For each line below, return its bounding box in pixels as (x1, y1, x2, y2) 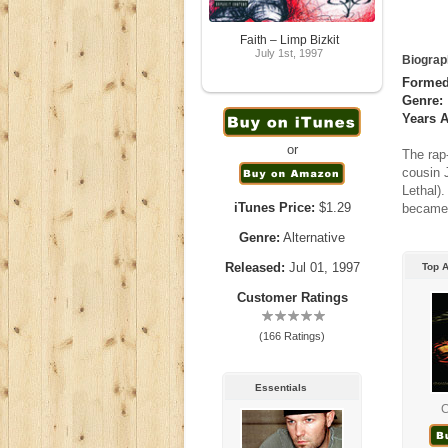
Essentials (255, 382, 307, 393)
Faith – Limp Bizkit (239, 33, 339, 47)
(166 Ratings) (259, 330, 325, 342)
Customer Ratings (236, 290, 348, 305)
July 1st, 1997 (255, 47, 323, 59)
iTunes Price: (233, 200, 315, 215)
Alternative (280, 230, 345, 245)
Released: (224, 260, 285, 275)
